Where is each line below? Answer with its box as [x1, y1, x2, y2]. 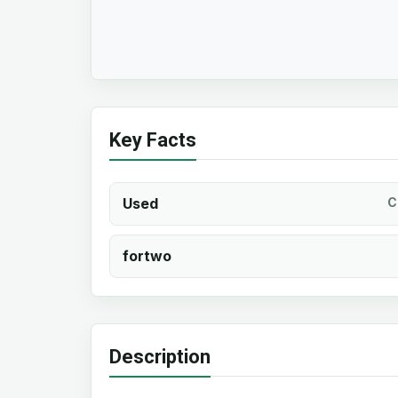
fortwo [123, 247, 171, 266]
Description [109, 346, 211, 369]
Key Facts [109, 129, 196, 152]
